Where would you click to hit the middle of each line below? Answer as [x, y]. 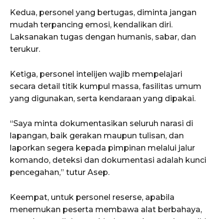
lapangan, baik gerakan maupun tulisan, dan [97, 136]
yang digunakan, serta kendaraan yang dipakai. [103, 99]
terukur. [25, 49]
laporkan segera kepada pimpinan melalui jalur [102, 148]
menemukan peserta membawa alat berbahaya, [106, 210]
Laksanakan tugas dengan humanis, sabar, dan [103, 37]
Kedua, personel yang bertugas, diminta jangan [103, 13]
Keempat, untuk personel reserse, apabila [92, 197]
